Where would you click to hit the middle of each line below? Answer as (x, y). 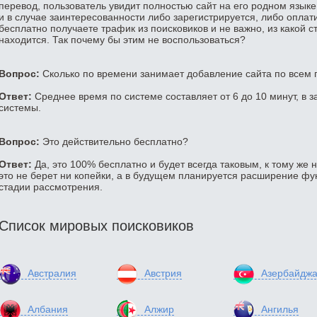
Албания (48, 310)
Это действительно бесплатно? (114, 142)
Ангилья (280, 310)
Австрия (163, 273)
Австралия (52, 273)
